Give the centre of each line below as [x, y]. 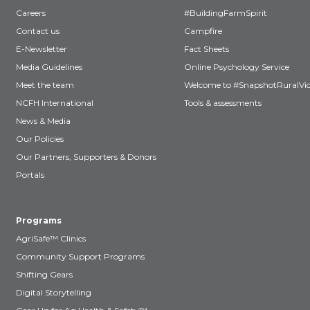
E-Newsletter [42, 49]
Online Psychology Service [237, 67]
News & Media [43, 121]
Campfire [203, 31]
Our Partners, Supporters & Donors [86, 157]
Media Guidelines [49, 67]
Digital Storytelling [54, 292]
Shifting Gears [44, 274]
